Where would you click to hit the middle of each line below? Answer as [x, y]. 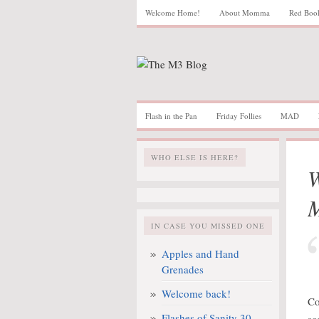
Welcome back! [196, 293]
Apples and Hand [200, 253]
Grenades [183, 269]
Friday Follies [239, 116]
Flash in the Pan [171, 116]
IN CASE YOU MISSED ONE [208, 226]
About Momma [245, 12]
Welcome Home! [173, 12]
